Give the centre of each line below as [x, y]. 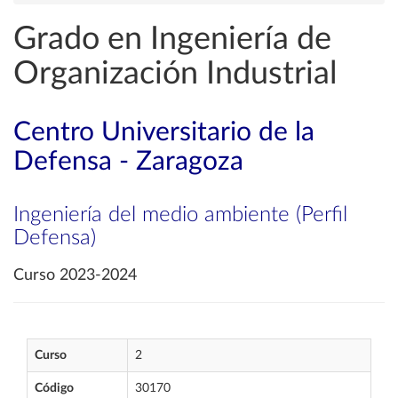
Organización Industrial [175, 74]
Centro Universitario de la [164, 132]
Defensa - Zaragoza [128, 162]
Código [54, 388]
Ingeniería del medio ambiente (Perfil [180, 215]
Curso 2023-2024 [75, 275]
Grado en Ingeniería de [172, 39]
